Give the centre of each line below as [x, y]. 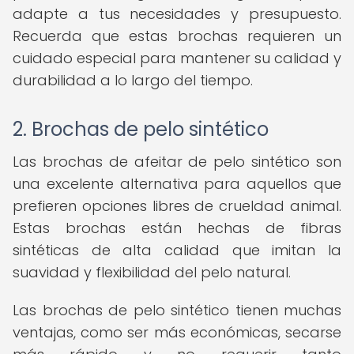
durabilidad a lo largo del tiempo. [133, 80]
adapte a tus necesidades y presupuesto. [177, 14]
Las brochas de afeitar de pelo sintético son [177, 162]
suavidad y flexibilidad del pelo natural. [152, 272]
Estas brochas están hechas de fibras [177, 228]
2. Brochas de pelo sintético [141, 129]
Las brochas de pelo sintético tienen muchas [177, 310]
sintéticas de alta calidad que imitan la [177, 250]
